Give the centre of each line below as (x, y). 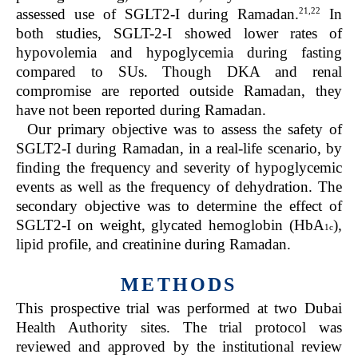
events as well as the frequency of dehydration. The (179, 186)
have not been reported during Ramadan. (141, 109)
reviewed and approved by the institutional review (179, 346)
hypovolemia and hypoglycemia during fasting (179, 52)
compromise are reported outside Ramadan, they (179, 90)
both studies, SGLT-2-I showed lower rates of (179, 33)
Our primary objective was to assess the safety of (185, 129)
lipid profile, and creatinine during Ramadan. (153, 244)
